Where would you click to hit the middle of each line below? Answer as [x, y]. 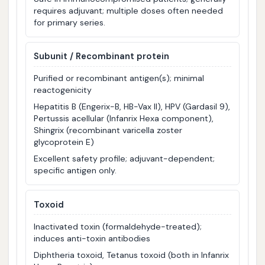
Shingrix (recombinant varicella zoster [108, 130]
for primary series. [70, 23]
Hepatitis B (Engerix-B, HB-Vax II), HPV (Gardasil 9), [132, 107]
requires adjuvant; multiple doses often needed [129, 11]
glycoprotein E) [64, 142]
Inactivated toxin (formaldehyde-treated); [118, 226]
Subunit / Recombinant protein [102, 56]
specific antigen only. [75, 171]
